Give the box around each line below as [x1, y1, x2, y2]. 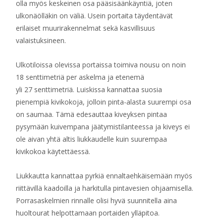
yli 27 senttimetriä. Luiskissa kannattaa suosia [16, 85, 162, 94]
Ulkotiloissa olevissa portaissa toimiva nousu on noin [16, 60, 186, 69]
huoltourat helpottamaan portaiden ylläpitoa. [16, 208, 160, 218]
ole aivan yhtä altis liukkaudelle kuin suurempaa [16, 134, 167, 144]
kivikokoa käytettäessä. [16, 147, 90, 156]
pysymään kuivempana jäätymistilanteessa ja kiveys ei [16, 122, 190, 131]
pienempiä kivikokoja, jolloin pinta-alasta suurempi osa [16, 97, 191, 107]
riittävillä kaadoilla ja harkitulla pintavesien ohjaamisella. [16, 183, 193, 193]
